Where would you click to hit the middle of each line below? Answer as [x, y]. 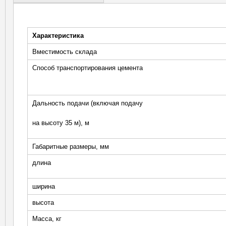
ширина [43, 187]
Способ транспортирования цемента [87, 68]
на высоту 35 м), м [61, 123]
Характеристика [58, 36]
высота [43, 203]
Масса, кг [47, 219]
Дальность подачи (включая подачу [87, 103]
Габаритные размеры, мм [70, 147]
